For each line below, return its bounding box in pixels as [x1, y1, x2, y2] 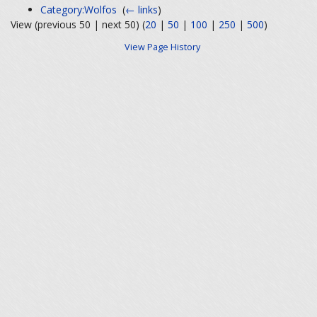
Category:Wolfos [40, 2, 117, 16]
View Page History [124, 40, 200, 53]
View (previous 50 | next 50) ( [11, 18, 145, 32]
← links [125, 2, 158, 16]
